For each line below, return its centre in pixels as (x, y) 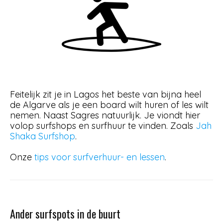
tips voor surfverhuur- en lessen (100, 157)
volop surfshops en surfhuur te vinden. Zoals (103, 126)
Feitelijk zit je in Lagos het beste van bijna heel (106, 94)
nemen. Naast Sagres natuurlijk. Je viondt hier (105, 115)
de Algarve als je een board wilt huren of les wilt (109, 105)
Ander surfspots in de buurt (65, 214)
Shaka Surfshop (43, 136)
